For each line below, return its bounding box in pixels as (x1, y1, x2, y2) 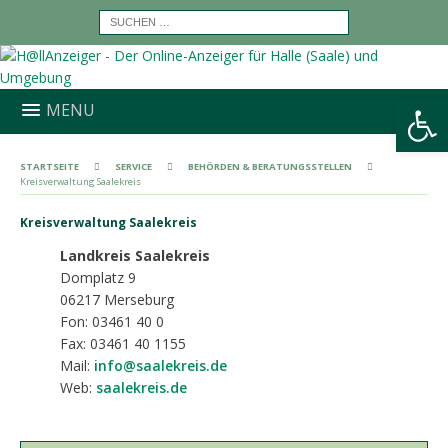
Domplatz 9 (60, 268, 136, 287)
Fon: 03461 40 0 (60, 312, 164, 331)
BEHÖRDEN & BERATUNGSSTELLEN (188, 160, 352, 173)
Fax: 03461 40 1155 (60, 334, 186, 353)
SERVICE (115, 160, 152, 173)
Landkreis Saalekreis (60, 246, 210, 265)
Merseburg (104, 290, 174, 309)
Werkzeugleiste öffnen (405, 87, 425, 130)
